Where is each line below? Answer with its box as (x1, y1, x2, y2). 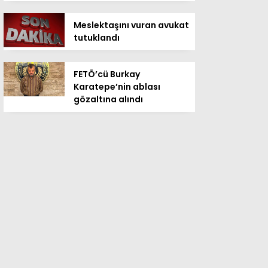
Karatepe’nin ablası (74, 81, 160, 93)
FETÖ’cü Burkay (74, 68, 140, 80)
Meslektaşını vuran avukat (74, 19, 189, 31)
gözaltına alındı (74, 93, 143, 105)
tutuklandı (74, 32, 120, 44)
